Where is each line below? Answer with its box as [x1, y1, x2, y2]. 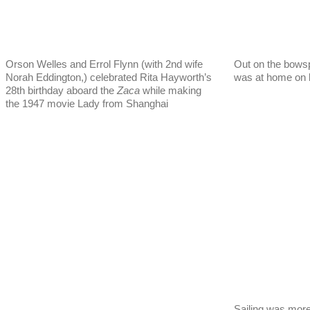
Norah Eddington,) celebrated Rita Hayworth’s [6, 71, 212, 83]
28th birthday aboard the [6, 84, 117, 96]
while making [140, 84, 201, 96]
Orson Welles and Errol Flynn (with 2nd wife [6, 58, 203, 70]
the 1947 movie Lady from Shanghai [6, 98, 168, 109]
